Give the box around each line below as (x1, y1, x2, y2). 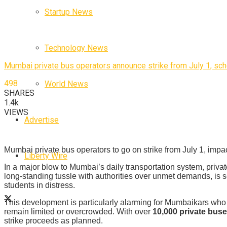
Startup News (45, 7, 93, 17)
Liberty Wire (24, 150, 67, 161)
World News (45, 79, 88, 89)
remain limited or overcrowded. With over (4, 207, 153, 216)
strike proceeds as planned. (4, 216, 103, 225)
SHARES (4, 88, 34, 98)
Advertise (24, 115, 59, 125)
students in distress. (4, 181, 75, 190)
